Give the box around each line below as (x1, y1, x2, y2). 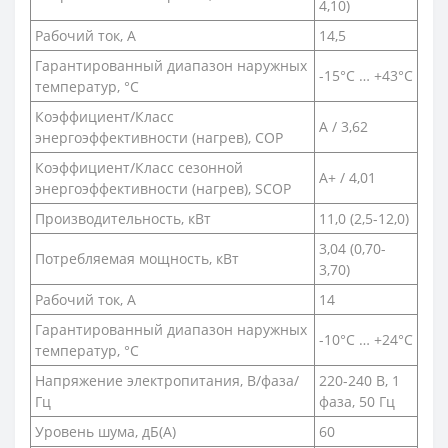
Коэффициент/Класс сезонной (35, 157, 243, 177)
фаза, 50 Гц (319, 391, 395, 411)
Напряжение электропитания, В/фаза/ (35, 370, 299, 390)
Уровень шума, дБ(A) (35, 421, 176, 441)
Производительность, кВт (35, 208, 211, 228)
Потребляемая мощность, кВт (35, 248, 239, 268)
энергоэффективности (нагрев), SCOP (35, 178, 291, 198)
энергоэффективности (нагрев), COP (35, 127, 283, 147)
